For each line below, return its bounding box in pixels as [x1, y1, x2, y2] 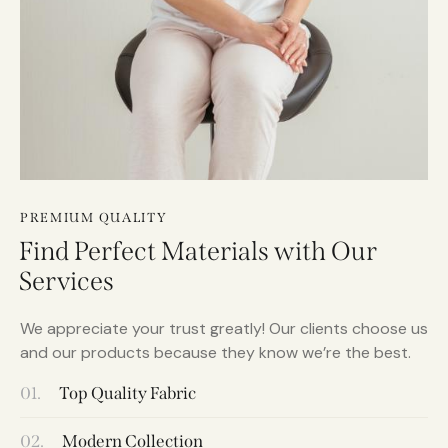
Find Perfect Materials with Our [19, 236, 377, 268]
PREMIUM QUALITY [20, 209, 168, 225]
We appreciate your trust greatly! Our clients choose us [20, 318, 428, 340]
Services [19, 266, 114, 298]
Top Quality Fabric [56, 383, 196, 405]
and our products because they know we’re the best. [20, 342, 411, 364]
